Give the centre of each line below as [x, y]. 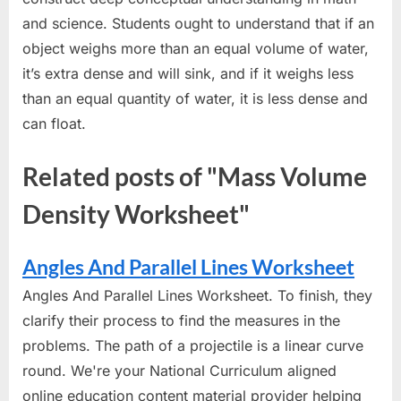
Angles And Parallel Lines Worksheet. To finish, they [197, 295]
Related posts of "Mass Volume [195, 177]
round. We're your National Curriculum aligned [179, 370]
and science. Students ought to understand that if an [198, 24]
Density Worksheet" [136, 214]
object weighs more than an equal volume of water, [196, 49]
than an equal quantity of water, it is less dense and [195, 99]
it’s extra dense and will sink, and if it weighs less [188, 74]
